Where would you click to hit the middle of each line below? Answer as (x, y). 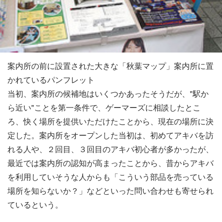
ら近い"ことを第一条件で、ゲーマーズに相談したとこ (104, 107)
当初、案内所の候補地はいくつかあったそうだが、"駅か (108, 93)
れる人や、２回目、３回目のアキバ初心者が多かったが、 (111, 149)
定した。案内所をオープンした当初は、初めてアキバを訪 (111, 135)
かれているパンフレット (51, 79)
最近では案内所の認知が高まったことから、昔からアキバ (111, 163)
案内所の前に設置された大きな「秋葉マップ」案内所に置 (111, 65)
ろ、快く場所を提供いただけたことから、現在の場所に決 (111, 121)
